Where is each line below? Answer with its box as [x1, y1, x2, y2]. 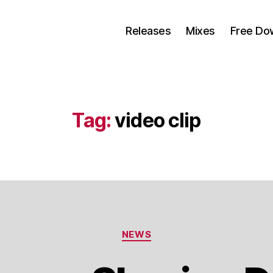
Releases [126, 24, 171, 37]
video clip [115, 108, 201, 132]
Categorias [136, 222, 190, 235]
